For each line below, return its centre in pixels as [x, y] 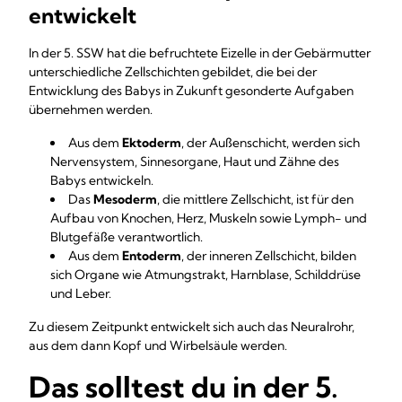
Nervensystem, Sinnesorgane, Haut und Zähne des [195, 162]
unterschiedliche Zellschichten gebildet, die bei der [173, 72]
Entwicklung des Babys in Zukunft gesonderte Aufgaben [191, 91]
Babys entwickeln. [102, 180]
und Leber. [81, 293]
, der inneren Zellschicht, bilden [269, 256]
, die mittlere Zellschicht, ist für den [255, 199]
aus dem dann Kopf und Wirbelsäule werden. [158, 345]
